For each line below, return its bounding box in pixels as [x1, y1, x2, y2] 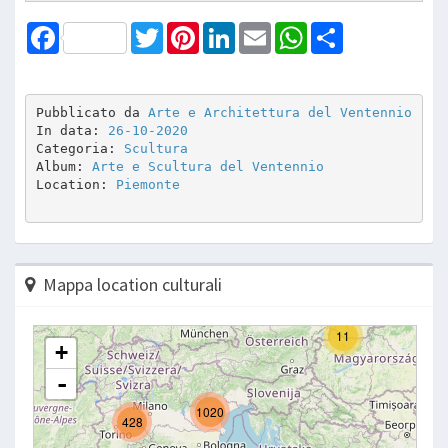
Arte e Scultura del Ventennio [91, 159, 324, 175]
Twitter [163, 20, 206, 39]
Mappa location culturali [43, 272, 222, 296]
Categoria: [35, 141, 124, 157]
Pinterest [199, 20, 255, 39]
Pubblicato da [35, 105, 148, 121]
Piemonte [115, 177, 180, 193]
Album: [35, 159, 92, 175]
